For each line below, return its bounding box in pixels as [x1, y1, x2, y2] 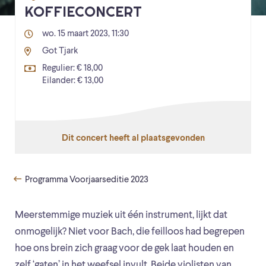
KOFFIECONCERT [24, 2, 142, 21]
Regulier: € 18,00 [42, 64, 103, 74]
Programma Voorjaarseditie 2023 [23, 176, 148, 185]
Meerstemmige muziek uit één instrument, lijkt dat [15, 210, 227, 221]
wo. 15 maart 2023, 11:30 [42, 30, 129, 39]
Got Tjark [42, 47, 78, 56]
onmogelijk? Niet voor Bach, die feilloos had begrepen [15, 227, 245, 237]
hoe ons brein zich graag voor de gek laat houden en [15, 243, 234, 254]
